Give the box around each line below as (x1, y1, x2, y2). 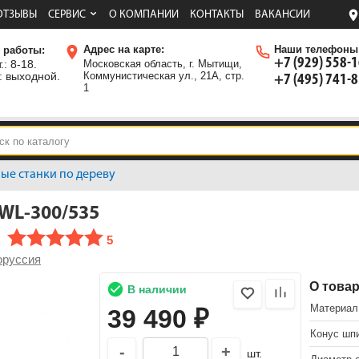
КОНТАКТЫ (190, 9, 244, 22)
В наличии (127, 283, 187, 296)
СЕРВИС (48, 9, 86, 22)
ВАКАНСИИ (255, 9, 310, 22)
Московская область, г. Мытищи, (83, 58, 242, 71)
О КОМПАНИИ (109, 9, 179, 22)
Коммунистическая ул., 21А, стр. (83, 70, 244, 83)
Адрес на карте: (83, 43, 164, 56)
